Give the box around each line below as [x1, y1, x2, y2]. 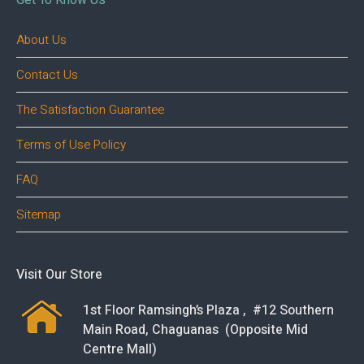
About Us [16, 31, 67, 50]
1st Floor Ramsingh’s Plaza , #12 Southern [82, 301, 334, 321]
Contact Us [16, 66, 79, 84]
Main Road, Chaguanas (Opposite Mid [82, 320, 308, 340]
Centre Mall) [82, 340, 157, 360]
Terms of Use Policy [16, 136, 127, 154]
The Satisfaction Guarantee [16, 101, 165, 119]
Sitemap [16, 206, 62, 224]
